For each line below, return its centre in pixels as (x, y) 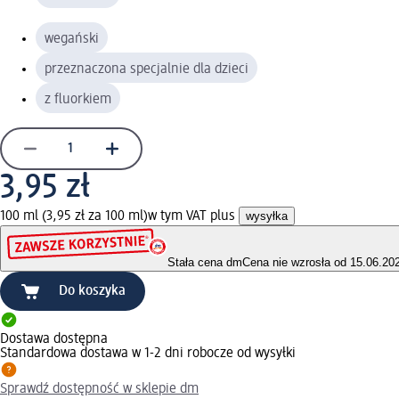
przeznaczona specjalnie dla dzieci (147, 69)
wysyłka (267, 216)
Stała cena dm (205, 263)
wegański (72, 39)
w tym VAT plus (193, 216)
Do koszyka (92, 292)
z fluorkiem (78, 99)
